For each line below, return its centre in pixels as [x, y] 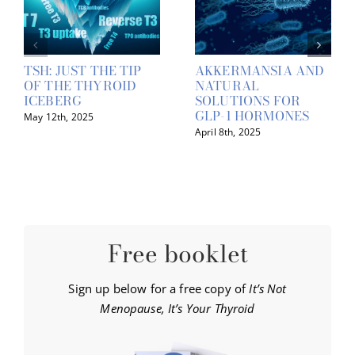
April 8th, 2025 [228, 132]
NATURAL [227, 85]
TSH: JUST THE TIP [83, 70]
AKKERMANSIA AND [260, 70]
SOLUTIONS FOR [248, 100]
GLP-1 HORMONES [252, 115]
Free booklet [177, 254]
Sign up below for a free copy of [159, 289]
